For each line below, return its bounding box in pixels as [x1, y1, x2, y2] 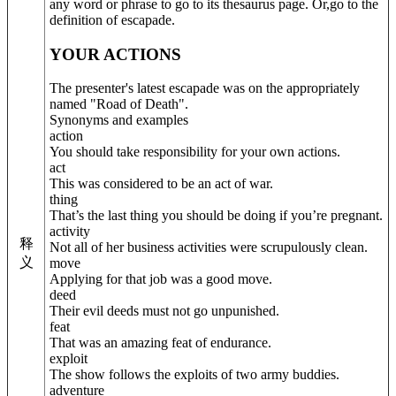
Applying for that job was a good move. [49, 271, 272, 287]
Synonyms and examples [49, 112, 188, 128]
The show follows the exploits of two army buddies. [49, 367, 339, 383]
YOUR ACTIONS [49, 44, 181, 64]
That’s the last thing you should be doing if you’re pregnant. [49, 208, 383, 224]
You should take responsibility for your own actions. [49, 144, 340, 160]
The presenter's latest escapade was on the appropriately [49, 80, 360, 96]
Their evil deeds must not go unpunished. [49, 303, 279, 319]
